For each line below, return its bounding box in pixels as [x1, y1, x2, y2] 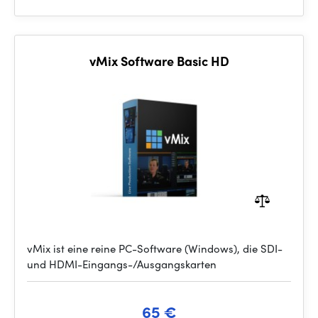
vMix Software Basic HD [89, 52, 229, 70]
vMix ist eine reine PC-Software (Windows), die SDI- [27, 241, 283, 256]
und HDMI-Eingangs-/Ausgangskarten [27, 256, 216, 272]
